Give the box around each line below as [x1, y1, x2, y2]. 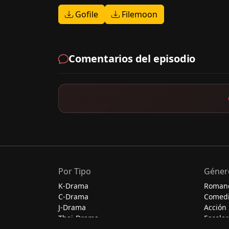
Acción [204, 202, 226, 213]
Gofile [73, 8, 98, 20]
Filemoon [120, 8, 157, 20]
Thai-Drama [58, 213, 99, 223]
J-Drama [58, 202, 86, 213]
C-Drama [58, 192, 88, 202]
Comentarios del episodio [68, 51, 196, 65]
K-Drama [58, 181, 88, 191]
